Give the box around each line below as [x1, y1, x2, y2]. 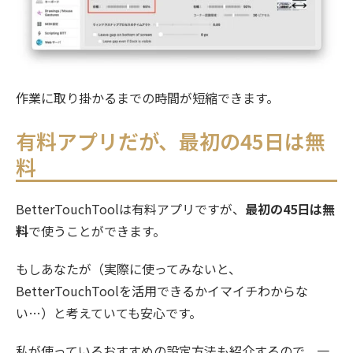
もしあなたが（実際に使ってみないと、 [16, 259, 241, 279]
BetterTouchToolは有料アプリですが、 [16, 199, 245, 219]
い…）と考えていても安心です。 [16, 303, 202, 323]
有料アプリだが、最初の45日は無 [16, 126, 325, 156]
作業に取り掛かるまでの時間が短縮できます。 [16, 88, 279, 108]
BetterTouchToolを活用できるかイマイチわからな [16, 281, 308, 301]
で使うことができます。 [28, 221, 165, 241]
